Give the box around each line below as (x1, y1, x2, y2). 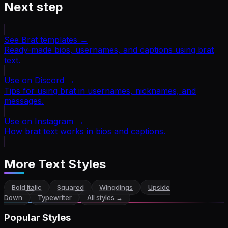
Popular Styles (4, 212, 71, 224)
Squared (57, 183, 84, 191)
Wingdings (99, 183, 133, 191)
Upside (148, 183, 170, 191)
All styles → (87, 193, 123, 202)
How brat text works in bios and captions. (4, 126, 165, 136)
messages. (4, 95, 44, 106)
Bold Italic (12, 183, 42, 191)
